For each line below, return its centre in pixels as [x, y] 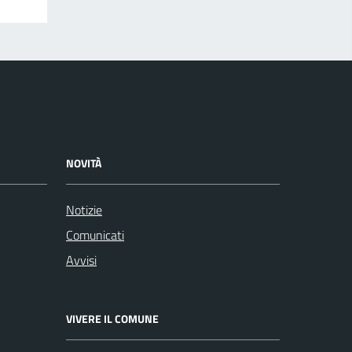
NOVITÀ [84, 163]
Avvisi [81, 260]
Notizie [84, 210]
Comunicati [95, 235]
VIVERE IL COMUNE [112, 319]
